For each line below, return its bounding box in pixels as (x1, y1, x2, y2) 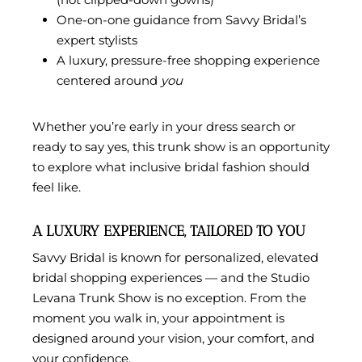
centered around (57, 73, 161, 89)
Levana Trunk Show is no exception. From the (32, 290, 306, 306)
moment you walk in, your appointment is (32, 310, 284, 326)
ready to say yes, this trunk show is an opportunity (32, 139, 330, 155)
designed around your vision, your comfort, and (32, 330, 314, 347)
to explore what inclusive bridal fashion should (32, 159, 309, 175)
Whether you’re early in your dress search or (32, 119, 296, 135)
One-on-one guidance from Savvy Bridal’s (57, 12, 306, 28)
